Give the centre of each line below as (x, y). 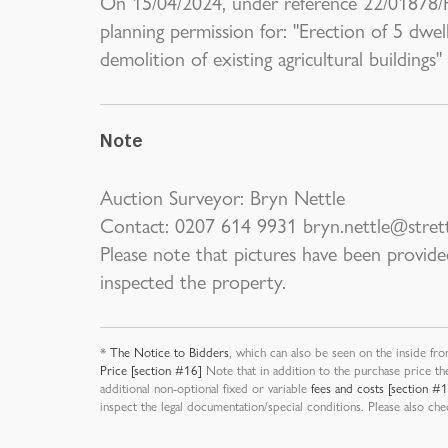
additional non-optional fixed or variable (205, 387)
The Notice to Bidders (169, 351)
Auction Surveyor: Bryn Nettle (222, 196)
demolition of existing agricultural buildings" (271, 57)
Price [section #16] (151, 369)
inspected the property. (193, 280)
